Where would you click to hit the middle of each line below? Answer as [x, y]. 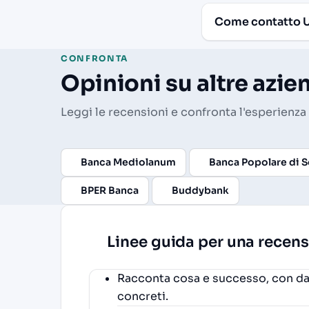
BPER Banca [110, 191]
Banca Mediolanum [128, 162]
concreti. [143, 297]
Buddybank [200, 191]
